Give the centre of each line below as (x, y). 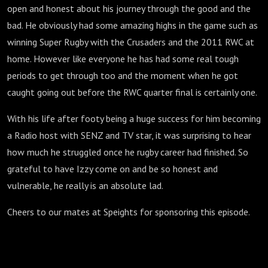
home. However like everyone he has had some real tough (123, 59)
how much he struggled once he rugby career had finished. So (128, 152)
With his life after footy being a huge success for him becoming (134, 118)
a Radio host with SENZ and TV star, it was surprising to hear (129, 135)
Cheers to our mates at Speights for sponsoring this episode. (129, 212)
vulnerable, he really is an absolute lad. (85, 185)
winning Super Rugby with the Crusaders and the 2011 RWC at (131, 42)
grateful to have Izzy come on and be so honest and (112, 169)
